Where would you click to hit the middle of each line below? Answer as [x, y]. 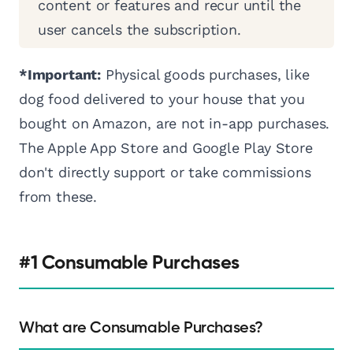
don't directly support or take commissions [165, 173]
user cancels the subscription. [139, 30]
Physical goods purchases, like [205, 75]
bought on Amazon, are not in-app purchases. [175, 124]
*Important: [60, 75]
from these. [58, 197]
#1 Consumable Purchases [129, 264]
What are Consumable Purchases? [141, 328]
